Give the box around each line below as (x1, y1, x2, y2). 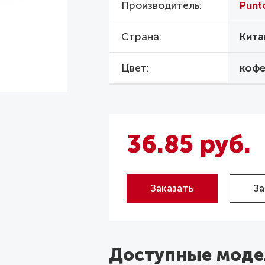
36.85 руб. (126, 130, 251, 159)
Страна (121, 31, 159, 43)
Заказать (150, 182, 193, 194)
